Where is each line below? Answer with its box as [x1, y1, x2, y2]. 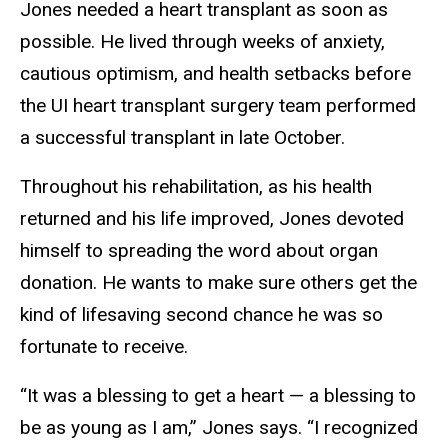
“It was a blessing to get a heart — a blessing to [20, 383, 416, 407]
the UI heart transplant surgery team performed [20, 94, 416, 118]
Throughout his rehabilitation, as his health [20, 174, 372, 198]
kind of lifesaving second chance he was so [20, 302, 383, 326]
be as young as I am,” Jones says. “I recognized [20, 415, 418, 439]
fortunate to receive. [20, 334, 188, 358]
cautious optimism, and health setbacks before [20, 62, 411, 86]
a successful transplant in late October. [20, 126, 345, 150]
